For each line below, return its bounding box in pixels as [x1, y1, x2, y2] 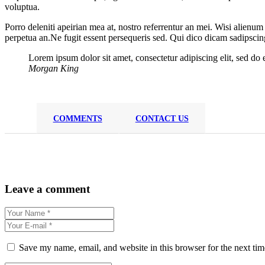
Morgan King [28, 63, 79, 74]
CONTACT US [135, 114, 189, 123]
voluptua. [5, 2, 40, 12]
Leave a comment [5, 182, 90, 195]
